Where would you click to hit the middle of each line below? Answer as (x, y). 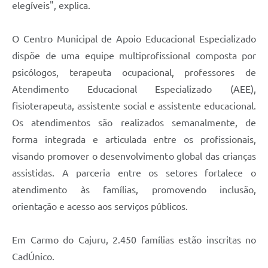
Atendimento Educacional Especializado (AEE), (134, 89)
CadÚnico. (33, 257)
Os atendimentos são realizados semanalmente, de (134, 123)
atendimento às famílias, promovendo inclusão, (134, 190)
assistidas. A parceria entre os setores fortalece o (134, 173)
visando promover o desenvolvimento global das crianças (134, 156)
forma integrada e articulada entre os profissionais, (134, 140)
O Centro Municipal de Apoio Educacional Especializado (134, 39)
